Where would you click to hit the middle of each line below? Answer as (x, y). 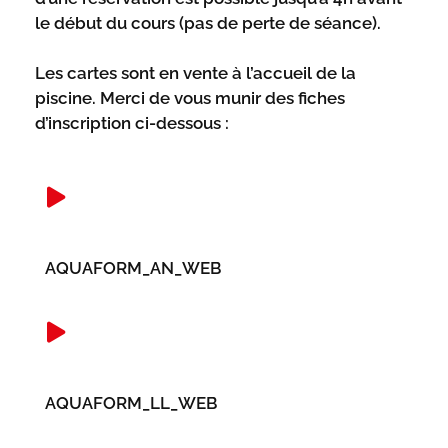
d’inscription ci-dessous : (132, 123)
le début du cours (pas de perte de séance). (208, 23)
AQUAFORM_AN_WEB (133, 268)
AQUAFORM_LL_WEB (131, 403)
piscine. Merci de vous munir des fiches (190, 98)
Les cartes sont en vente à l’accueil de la (195, 73)
